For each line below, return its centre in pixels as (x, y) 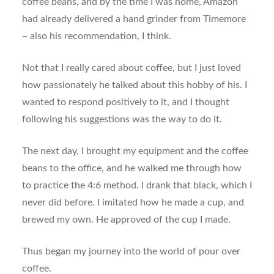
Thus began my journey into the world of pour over (131, 252)
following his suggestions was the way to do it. (122, 120)
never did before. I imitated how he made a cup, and (133, 203)
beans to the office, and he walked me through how (131, 168)
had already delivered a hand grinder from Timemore (134, 19)
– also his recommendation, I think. (96, 36)
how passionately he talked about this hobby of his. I (134, 85)
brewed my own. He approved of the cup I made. (126, 220)
